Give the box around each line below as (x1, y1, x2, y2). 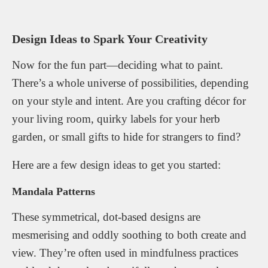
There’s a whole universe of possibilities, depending (12, 77, 249, 90)
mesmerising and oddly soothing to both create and (12, 229, 246, 242)
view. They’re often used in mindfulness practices (12, 246, 238, 260)
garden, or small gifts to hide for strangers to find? (12, 130, 240, 144)
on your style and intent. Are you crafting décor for (12, 95, 246, 108)
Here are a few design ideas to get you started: (12, 159, 221, 172)
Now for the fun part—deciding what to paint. (12, 59, 223, 72)
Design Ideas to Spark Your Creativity (12, 32, 208, 46)
